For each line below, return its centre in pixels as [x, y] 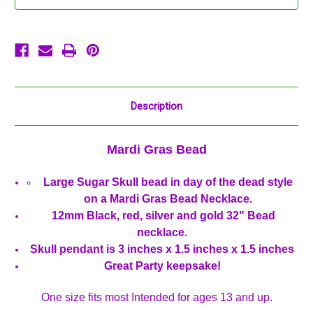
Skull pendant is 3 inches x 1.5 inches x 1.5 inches [162, 249]
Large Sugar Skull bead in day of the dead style [168, 182]
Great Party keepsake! [162, 266]
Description [156, 107]
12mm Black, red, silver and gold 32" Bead [162, 216]
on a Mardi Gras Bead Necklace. [168, 199]
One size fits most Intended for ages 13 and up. [156, 298]
